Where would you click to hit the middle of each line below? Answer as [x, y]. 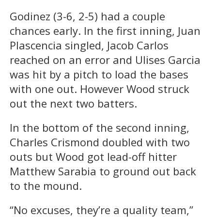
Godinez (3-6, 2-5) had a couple [87, 16]
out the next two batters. [73, 103]
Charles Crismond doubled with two [100, 142]
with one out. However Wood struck [100, 89]
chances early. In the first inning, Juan [105, 31]
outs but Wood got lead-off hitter [93, 157]
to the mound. [46, 186]
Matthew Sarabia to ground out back [103, 171]
